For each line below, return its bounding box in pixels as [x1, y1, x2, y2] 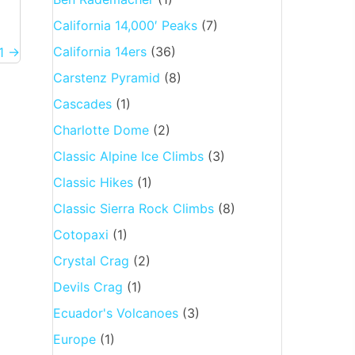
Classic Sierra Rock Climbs [52, 200, 214, 216]
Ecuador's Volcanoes [52, 304, 178, 321]
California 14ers [52, 43, 147, 59]
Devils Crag [52, 278, 123, 295]
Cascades [52, 95, 112, 112]
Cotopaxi [52, 226, 109, 242]
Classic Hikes [52, 174, 133, 190]
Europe [52, 330, 96, 347]
